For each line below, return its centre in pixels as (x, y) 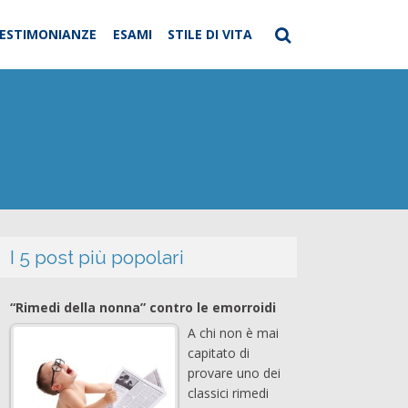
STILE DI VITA (210, 34)
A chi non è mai (233, 332)
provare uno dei (234, 372)
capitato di (219, 352)
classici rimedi (228, 393)
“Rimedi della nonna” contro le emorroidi (143, 307)
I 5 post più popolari (97, 257)
